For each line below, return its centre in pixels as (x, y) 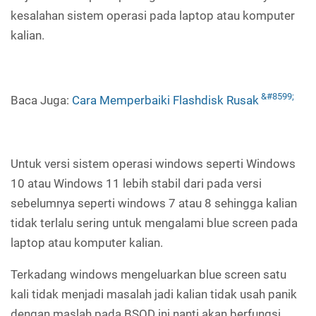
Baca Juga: (41, 100)
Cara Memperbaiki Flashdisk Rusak (165, 100)
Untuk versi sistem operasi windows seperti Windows (153, 163)
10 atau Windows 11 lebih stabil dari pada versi (136, 183)
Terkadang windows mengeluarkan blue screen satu (148, 274)
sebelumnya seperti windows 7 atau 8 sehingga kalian (154, 203)
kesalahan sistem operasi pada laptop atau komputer (153, 16)
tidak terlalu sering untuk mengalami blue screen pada (154, 223)
